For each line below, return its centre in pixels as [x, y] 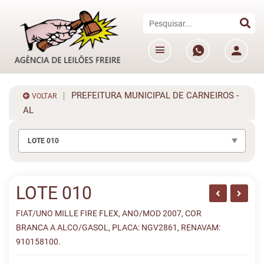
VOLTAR [43, 96]
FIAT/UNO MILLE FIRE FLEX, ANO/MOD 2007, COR [109, 213]
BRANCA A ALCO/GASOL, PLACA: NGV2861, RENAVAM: [118, 227]
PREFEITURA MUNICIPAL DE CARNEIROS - [151, 95]
